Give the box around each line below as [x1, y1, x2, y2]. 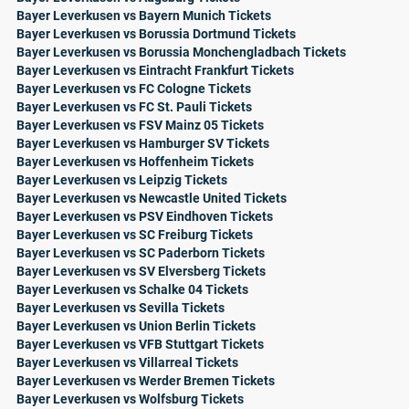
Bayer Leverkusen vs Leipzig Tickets [16, 173, 227, 187]
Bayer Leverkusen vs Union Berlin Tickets [16, 319, 256, 333]
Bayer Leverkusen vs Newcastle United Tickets [16, 191, 287, 205]
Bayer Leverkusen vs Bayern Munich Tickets [16, 8, 271, 23]
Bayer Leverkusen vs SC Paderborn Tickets [16, 246, 265, 260]
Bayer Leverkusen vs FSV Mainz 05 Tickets [16, 118, 264, 132]
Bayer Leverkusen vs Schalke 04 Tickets [16, 282, 248, 297]
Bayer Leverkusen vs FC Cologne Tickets [16, 81, 251, 96]
